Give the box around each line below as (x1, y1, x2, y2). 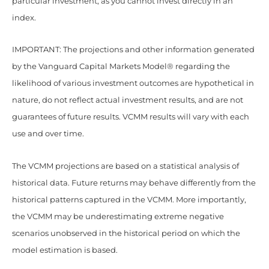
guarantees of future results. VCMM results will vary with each (12, 112, 249, 122)
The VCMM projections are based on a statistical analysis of (12, 161, 239, 171)
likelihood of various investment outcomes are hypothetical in (12, 79, 254, 88)
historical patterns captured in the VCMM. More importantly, (12, 195, 246, 204)
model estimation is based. (12, 245, 118, 255)
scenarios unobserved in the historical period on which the (12, 228, 240, 238)
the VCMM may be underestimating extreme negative (12, 211, 224, 221)
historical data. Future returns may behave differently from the (12, 178, 256, 187)
